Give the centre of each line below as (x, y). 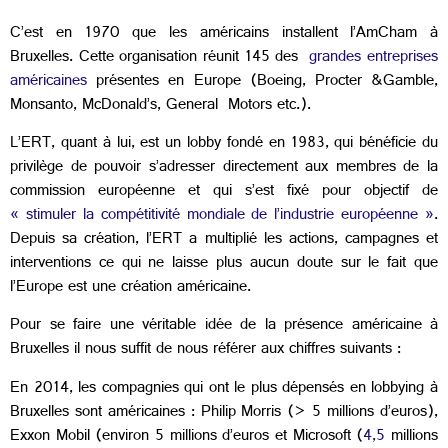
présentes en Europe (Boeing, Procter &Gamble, (262, 82)
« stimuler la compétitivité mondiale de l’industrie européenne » (222, 216)
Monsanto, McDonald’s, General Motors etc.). (160, 106)
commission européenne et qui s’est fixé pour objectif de (224, 192)
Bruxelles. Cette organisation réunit (124, 58)
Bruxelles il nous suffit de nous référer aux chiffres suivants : (205, 351)
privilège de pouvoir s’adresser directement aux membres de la (224, 168)
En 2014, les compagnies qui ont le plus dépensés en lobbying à (224, 389)
